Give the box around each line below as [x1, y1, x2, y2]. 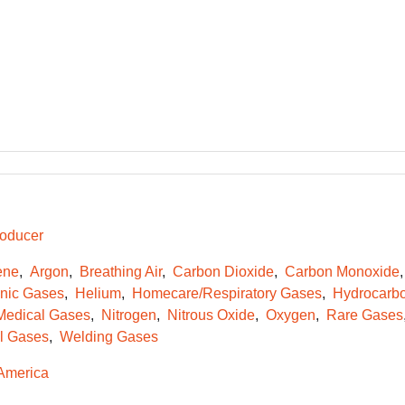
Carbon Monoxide [284, 264, 400, 279]
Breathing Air [79, 264, 162, 279]
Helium [74, 286, 121, 301]
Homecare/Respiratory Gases [131, 286, 322, 301]
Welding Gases [59, 329, 158, 344]
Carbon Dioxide [172, 264, 274, 279]
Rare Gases [325, 307, 403, 323]
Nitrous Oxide [166, 307, 255, 323]
